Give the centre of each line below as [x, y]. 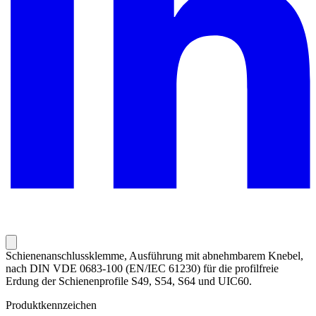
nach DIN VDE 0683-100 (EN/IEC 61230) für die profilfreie [142, 269]
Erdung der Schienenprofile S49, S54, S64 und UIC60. [129, 281]
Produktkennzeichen [51, 305]
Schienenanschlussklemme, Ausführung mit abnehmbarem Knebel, [154, 256]
